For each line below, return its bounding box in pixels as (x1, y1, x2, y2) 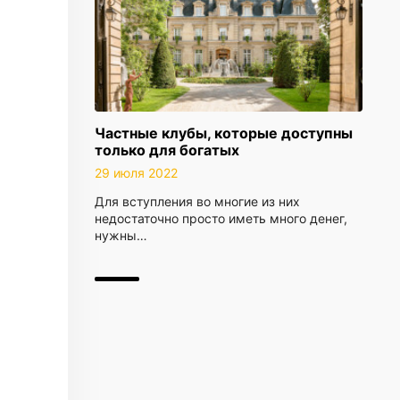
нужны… (95, 228, 147, 243)
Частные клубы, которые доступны (95, 124, 353, 142)
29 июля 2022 (95, 165, 178, 180)
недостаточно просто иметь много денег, (95, 211, 347, 226)
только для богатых (95, 141, 239, 159)
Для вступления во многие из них (95, 194, 300, 209)
